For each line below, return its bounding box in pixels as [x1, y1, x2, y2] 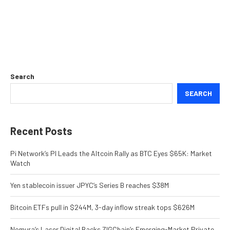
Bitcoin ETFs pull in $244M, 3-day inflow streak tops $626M [10, 203, 195, 212]
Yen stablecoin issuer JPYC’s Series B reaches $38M [10, 181, 169, 190]
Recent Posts [10, 125, 72, 138]
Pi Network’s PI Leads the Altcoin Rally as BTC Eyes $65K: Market [10, 149, 212, 158]
